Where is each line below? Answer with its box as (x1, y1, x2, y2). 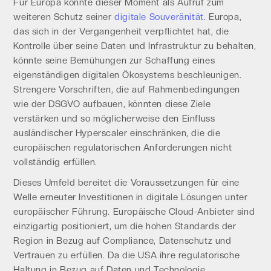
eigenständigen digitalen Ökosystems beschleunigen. (13, 70, 242, 80)
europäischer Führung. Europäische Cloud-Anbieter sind (13, 206, 255, 217)
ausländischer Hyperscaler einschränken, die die (13, 128, 221, 139)
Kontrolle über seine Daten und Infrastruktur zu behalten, (13, 41, 256, 51)
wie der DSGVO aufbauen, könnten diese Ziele (13, 99, 211, 109)
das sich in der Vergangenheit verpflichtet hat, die (13, 26, 229, 37)
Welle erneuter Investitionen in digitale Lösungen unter (13, 192, 248, 203)
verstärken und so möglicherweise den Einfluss (13, 113, 215, 124)
